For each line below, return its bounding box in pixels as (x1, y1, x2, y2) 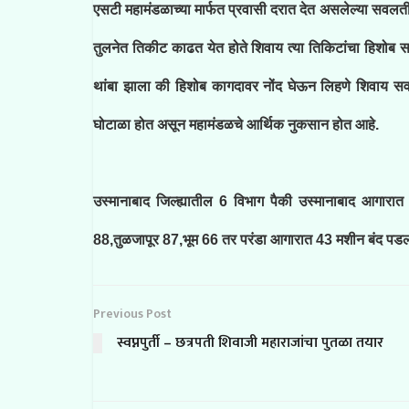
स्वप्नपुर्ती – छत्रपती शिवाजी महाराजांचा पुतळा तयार (117, 330, 383, 355)
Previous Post (93, 303, 172, 324)
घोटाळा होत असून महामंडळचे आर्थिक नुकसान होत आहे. (93, 117, 383, 132)
